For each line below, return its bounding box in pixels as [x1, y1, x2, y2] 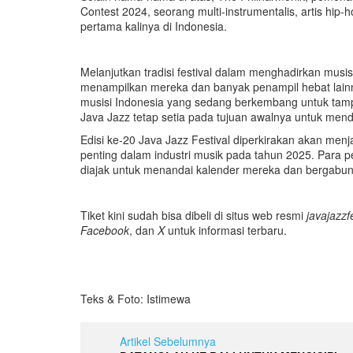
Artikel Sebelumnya [120, 333, 216, 349]
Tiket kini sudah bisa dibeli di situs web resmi [80, 206, 307, 223]
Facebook [80, 221, 129, 238]
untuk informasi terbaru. [165, 221, 287, 238]
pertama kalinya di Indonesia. [80, 17, 227, 34]
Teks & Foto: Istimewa [80, 290, 191, 307]
